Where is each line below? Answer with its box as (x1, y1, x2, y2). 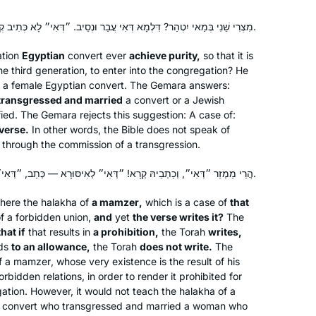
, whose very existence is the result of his (51, 255, 240, 267)
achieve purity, (129, 49, 200, 61)
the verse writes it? (133, 210, 224, 223)
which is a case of (142, 195, 230, 208)
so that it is (200, 49, 253, 61)
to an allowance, (11, 240, 90, 253)
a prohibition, (93, 225, 159, 238)
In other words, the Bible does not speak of (29, 123, 230, 135)
